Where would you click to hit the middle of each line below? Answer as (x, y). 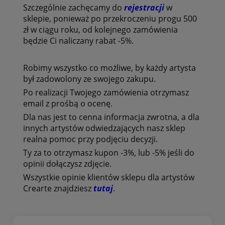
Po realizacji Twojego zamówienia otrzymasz (106, 92)
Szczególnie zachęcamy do (73, 7)
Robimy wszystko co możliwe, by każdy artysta (109, 68)
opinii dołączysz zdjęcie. (67, 163)
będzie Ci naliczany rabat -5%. (78, 40)
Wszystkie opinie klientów (72, 177)
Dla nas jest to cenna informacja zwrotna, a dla (111, 117)
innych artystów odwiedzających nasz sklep (104, 128)
